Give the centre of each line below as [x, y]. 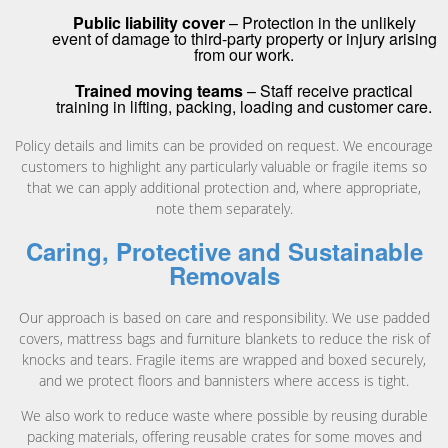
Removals [224, 275]
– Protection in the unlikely [320, 23]
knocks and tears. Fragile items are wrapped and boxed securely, [224, 360]
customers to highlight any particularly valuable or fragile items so [224, 167]
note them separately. [224, 209]
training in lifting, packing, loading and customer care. [244, 107]
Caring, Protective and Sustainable [224, 251]
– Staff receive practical [328, 91]
